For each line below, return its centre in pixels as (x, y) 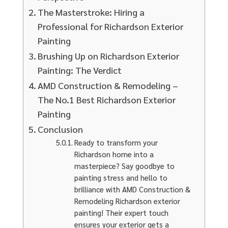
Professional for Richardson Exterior (111, 26)
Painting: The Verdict (81, 70)
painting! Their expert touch (121, 212)
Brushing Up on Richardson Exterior (109, 55)
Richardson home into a (114, 154)
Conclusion (62, 129)
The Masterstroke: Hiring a (91, 12)
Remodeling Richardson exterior (127, 201)
